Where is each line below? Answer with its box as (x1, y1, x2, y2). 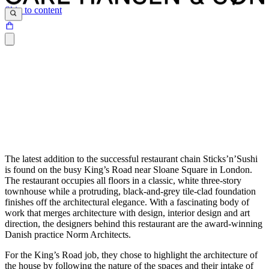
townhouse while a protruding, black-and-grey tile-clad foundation (5, 186, 256, 197)
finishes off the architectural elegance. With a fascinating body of (5, 197, 249, 208)
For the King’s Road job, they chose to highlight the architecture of (5, 250, 258, 261)
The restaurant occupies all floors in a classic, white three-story (5, 175, 241, 186)
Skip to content (5, 5, 62, 15)
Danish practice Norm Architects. (5, 229, 131, 240)
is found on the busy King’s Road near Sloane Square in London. (5, 165, 252, 175)
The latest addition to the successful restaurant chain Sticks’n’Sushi (5, 154, 258, 165)
